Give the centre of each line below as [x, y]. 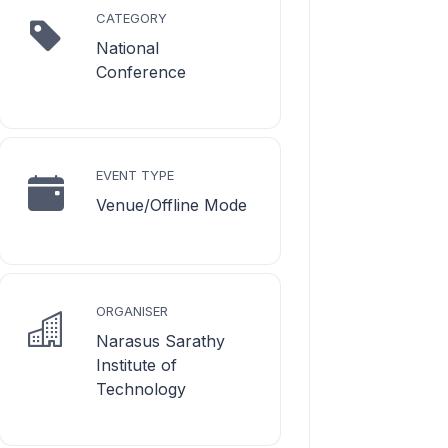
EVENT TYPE [135, 175]
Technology [141, 389]
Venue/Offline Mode [171, 205]
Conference [141, 72]
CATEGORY [131, 18]
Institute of [136, 365]
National [127, 48]
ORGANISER [132, 311]
